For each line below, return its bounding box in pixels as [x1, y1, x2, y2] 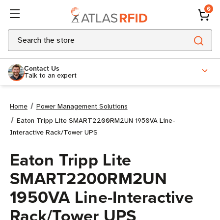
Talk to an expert [24, 71, 77, 80]
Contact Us [24, 63, 59, 73]
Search [8, 30, 31, 40]
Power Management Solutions [36, 102, 128, 110]
